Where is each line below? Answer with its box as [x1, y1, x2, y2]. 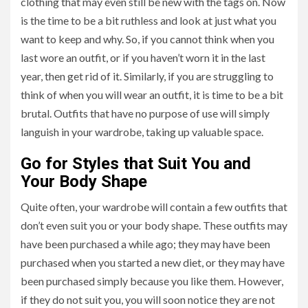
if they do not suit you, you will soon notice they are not [21, 292, 275, 306]
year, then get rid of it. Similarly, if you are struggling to [21, 69, 274, 82]
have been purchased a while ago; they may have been [21, 236, 270, 250]
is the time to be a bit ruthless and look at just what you [21, 13, 276, 27]
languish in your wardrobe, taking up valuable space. [21, 124, 263, 138]
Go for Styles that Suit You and [21, 153, 251, 173]
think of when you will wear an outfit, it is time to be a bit [21, 87, 283, 101]
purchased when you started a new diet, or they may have [21, 255, 285, 269]
